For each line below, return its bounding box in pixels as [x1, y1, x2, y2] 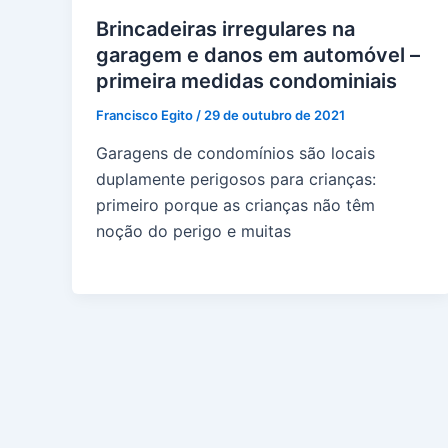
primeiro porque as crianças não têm [96, 194, 375, 215]
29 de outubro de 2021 [204, 107, 345, 124]
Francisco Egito [96, 107, 196, 124]
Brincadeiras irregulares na [96, 17, 355, 42]
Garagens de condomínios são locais [96, 142, 375, 163]
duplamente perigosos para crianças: [96, 168, 376, 189]
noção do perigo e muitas [96, 220, 291, 241]
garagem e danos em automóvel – [96, 43, 420, 68]
